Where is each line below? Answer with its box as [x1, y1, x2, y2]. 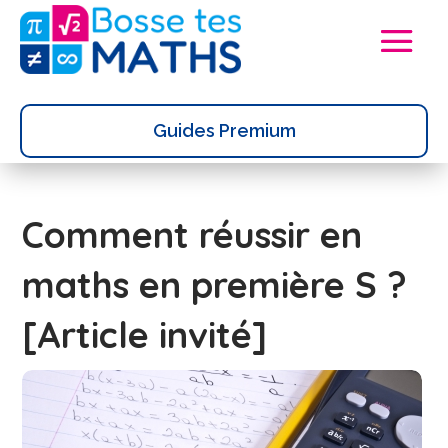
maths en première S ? [22, 261, 408, 307]
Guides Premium [152, 119, 296, 141]
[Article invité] [22, 311, 268, 357]
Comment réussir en [22, 211, 363, 257]
